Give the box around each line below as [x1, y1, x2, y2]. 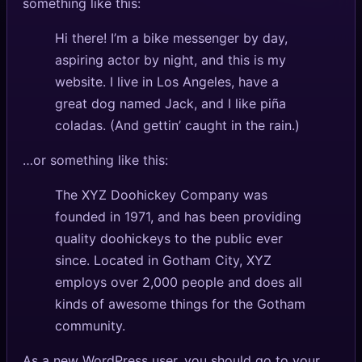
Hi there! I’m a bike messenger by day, [55, 30, 288, 47]
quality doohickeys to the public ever [55, 230, 284, 247]
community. [55, 318, 126, 335]
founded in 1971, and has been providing [55, 208, 302, 225]
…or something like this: [23, 152, 169, 169]
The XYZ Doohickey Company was [55, 187, 268, 204]
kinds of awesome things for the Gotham [55, 296, 306, 313]
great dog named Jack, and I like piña [55, 95, 287, 112]
